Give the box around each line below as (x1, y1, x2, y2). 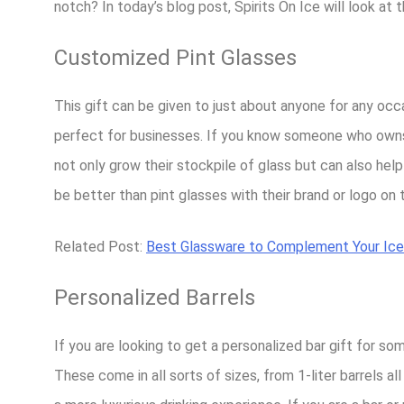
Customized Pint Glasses (54, 45, 297, 71)
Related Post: (54, 238, 146, 256)
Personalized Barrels (54, 285, 255, 311)
